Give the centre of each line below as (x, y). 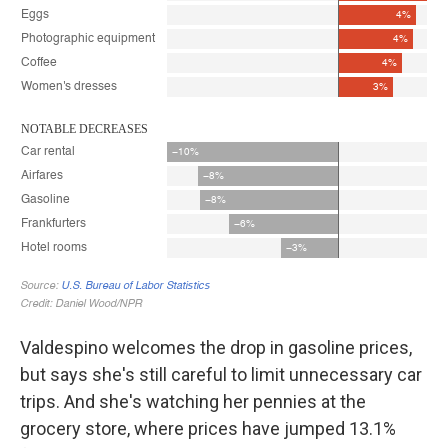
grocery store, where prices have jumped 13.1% (208, 428)
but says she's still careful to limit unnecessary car (221, 374)
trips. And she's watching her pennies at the (193, 401)
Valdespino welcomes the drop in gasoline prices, (216, 347)
